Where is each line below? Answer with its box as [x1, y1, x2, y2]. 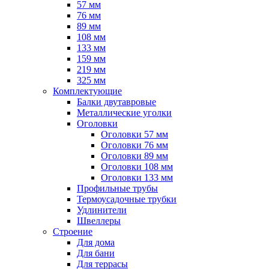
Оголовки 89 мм [101, 151, 168, 161]
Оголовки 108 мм [101, 162, 173, 172]
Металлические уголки [77, 107, 172, 118]
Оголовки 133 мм [101, 172, 173, 183]
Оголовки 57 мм [101, 129, 168, 139]
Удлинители [77, 205, 127, 215]
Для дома [77, 237, 115, 247]
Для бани [77, 248, 115, 258]
